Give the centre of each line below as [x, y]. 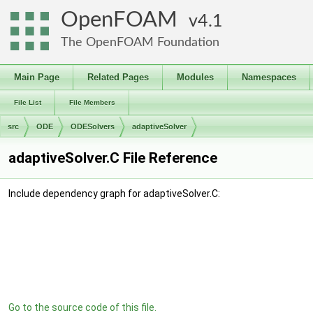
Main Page [37, 77]
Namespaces [269, 77]
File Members [92, 102]
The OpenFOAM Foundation [140, 42]
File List [28, 102]
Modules [195, 77]
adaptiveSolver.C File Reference [113, 158]
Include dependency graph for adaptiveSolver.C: [114, 194]
